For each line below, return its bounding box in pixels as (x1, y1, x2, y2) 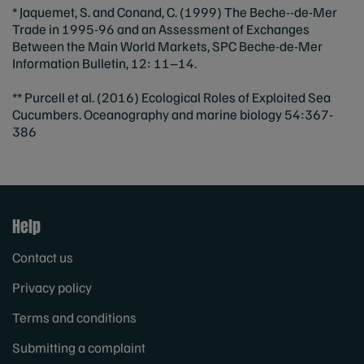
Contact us (12, 248, 73, 266)
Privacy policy (12, 278, 92, 296)
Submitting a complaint (12, 338, 145, 356)
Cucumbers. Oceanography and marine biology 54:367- (12, 105, 333, 123)
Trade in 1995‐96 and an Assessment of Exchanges (12, 19, 310, 37)
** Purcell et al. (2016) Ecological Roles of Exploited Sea (12, 88, 331, 106)
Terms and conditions (12, 308, 136, 326)
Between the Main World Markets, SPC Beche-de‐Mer (12, 37, 323, 54)
